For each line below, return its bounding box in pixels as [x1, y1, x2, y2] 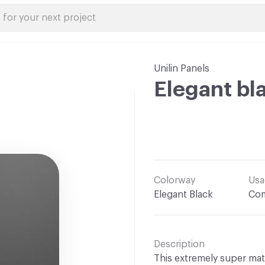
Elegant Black [154, 190, 213, 199]
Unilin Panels [154, 64, 209, 73]
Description [154, 240, 205, 249]
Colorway [154, 176, 195, 185]
